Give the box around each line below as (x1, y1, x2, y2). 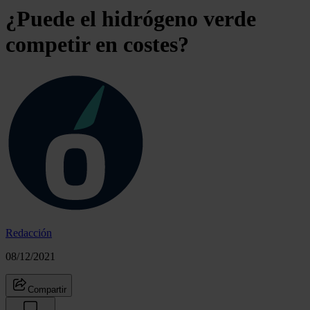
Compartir (28, 284, 66, 295)
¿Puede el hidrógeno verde (6, 6, 256, 32)
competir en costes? (6, 32, 189, 57)
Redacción (6, 226, 52, 239)
